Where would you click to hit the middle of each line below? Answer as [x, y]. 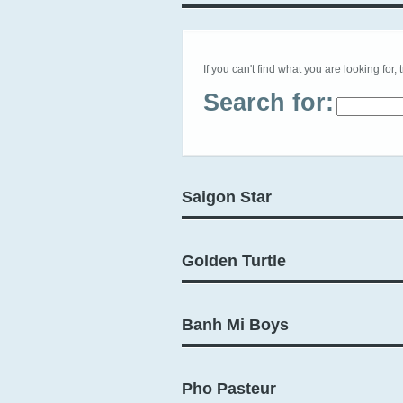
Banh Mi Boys [235, 325]
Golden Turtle [234, 261]
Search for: [269, 103]
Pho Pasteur [229, 389]
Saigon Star [227, 197]
